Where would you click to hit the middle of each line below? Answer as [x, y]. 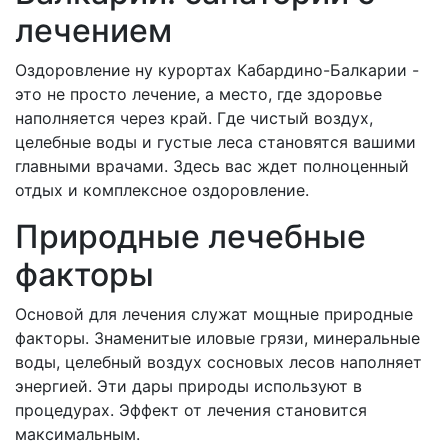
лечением [93, 30]
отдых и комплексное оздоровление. [162, 189]
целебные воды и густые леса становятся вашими [215, 141]
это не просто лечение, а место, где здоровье [198, 93]
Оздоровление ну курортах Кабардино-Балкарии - [217, 69]
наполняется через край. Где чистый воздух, [194, 117]
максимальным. [77, 433]
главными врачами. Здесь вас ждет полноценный [212, 165]
